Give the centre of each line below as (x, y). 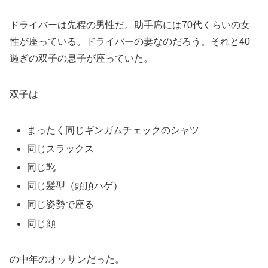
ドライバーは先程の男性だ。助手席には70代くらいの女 (130, 25)
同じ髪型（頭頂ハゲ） (75, 186)
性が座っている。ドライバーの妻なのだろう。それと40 (130, 41)
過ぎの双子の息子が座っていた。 (81, 58)
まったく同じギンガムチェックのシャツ (113, 130)
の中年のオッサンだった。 (67, 259)
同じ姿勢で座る (61, 205)
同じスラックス (61, 148)
